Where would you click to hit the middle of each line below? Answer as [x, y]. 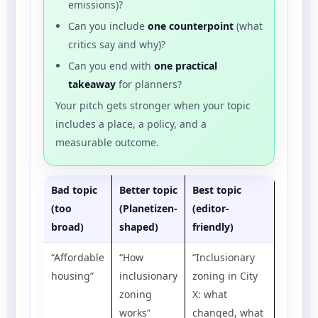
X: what [210, 294]
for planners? [149, 84]
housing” [72, 275]
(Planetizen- [148, 208]
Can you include [108, 26]
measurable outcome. [107, 142]
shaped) [139, 226]
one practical [186, 65]
